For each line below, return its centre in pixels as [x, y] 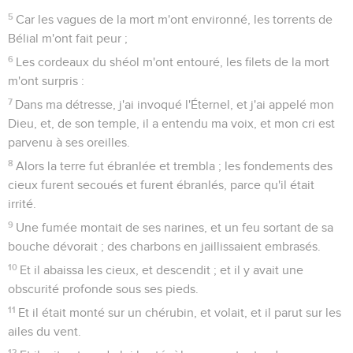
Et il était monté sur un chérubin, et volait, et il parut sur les [180, 312]
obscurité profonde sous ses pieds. [103, 289]
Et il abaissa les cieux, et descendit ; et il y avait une [162, 270]
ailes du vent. [45, 331]
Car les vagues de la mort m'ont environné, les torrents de [175, 19]
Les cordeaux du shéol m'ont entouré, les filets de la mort [173, 62]
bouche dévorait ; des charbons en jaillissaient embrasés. [164, 246]
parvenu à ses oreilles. [69, 142]
